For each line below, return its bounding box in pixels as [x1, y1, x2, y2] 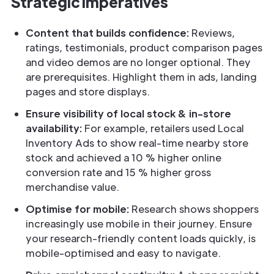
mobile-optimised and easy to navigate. [26, 246, 221, 259]
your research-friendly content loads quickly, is [26, 232, 256, 245]
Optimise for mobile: [26, 202, 129, 215]
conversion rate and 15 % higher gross [26, 166, 211, 179]
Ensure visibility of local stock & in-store [26, 107, 231, 120]
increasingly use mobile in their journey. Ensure [26, 217, 252, 230]
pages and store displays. [26, 85, 150, 98]
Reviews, [191, 26, 235, 39]
